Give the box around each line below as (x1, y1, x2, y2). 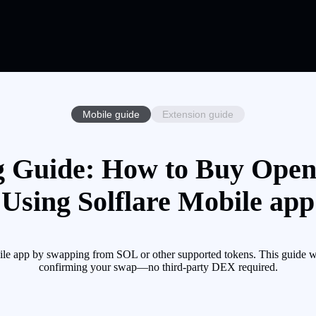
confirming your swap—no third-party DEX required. (38, 261, 278, 274)
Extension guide (162, 108, 233, 120)
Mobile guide (83, 108, 140, 120)
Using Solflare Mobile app (1, 186, 315, 218)
